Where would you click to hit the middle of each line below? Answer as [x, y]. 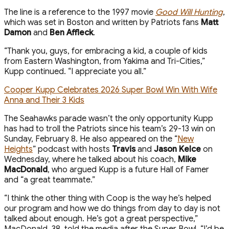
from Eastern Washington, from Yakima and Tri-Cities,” [105, 61]
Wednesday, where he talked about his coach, [91, 159]
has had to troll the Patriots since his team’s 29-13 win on [110, 129]
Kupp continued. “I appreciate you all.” [75, 71]
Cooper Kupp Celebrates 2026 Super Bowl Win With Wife [111, 90]
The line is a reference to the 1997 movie [80, 12]
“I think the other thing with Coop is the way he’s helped [108, 198]
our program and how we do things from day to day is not [112, 208]
